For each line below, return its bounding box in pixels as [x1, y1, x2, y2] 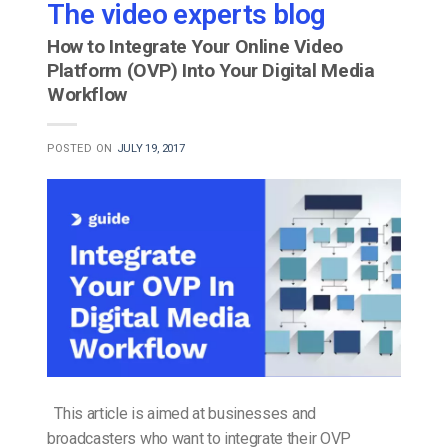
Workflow [47, 82, 127, 106]
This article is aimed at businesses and [47, 403, 316, 423]
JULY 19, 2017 [116, 141, 185, 155]
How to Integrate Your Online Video [47, 34, 343, 58]
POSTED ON [47, 141, 117, 155]
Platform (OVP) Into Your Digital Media [47, 58, 375, 82]
